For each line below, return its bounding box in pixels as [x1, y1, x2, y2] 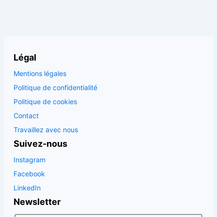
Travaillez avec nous [14, 125, 78, 134]
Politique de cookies [14, 97, 77, 106]
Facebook [14, 170, 45, 178]
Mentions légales [14, 69, 66, 77]
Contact [14, 111, 39, 120]
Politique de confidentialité [14, 83, 97, 92]
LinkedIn [14, 184, 41, 192]
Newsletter [14, 197, 61, 207]
